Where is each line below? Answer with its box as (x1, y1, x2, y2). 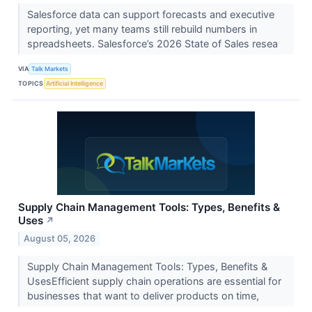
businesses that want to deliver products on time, (26, 289, 262, 302)
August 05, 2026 (24, 233, 96, 244)
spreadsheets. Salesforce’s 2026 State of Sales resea (26, 38, 281, 50)
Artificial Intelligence (46, 79, 104, 87)
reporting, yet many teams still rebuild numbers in (26, 23, 257, 36)
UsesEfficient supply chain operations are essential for (26, 274, 281, 287)
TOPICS (18, 79, 44, 87)
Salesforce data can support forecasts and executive (26, 8, 274, 21)
